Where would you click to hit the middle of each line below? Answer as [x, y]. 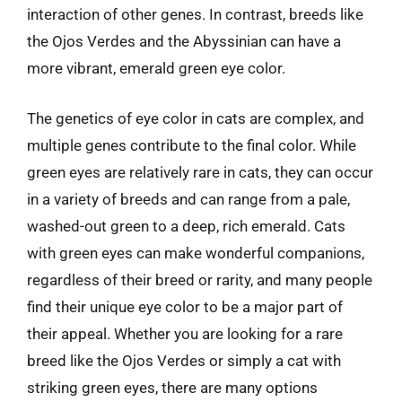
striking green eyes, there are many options [172, 387]
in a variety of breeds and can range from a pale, [188, 199]
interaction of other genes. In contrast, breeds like [195, 14]
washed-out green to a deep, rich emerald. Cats [186, 226]
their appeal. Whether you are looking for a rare [185, 333]
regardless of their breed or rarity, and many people [200, 280]
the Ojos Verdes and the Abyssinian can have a [184, 41]
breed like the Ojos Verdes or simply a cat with [184, 360]
